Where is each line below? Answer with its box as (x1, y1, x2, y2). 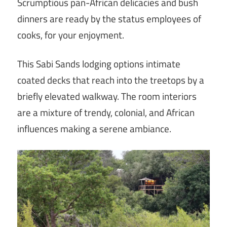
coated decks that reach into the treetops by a (17, 73, 204, 88)
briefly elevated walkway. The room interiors (17, 89, 197, 104)
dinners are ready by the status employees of (17, 11, 201, 26)
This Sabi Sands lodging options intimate (17, 57, 180, 71)
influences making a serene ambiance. (17, 122, 171, 136)
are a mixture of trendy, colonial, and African (17, 105, 195, 120)
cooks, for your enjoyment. (17, 27, 124, 42)
